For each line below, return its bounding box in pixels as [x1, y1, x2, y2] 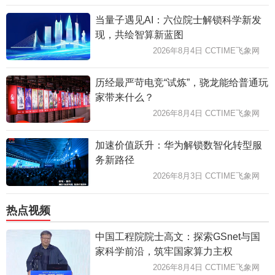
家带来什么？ [95, 91, 154, 103]
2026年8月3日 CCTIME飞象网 [153, 171, 260, 180]
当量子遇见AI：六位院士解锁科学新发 [95, 14, 261, 25]
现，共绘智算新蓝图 [95, 29, 184, 40]
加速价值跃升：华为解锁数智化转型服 [95, 139, 262, 150]
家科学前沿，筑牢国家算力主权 [95, 246, 233, 257]
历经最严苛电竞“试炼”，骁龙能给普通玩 [95, 77, 268, 88]
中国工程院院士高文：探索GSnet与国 [95, 231, 260, 242]
